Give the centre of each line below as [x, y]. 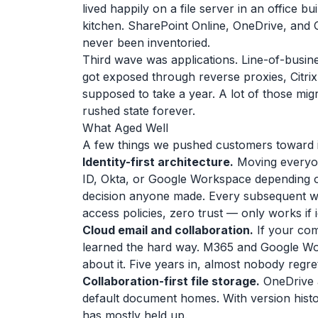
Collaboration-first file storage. [171, 281]
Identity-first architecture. [158, 162]
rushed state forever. [139, 111]
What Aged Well [125, 128]
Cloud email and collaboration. [168, 230]
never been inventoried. [146, 43]
